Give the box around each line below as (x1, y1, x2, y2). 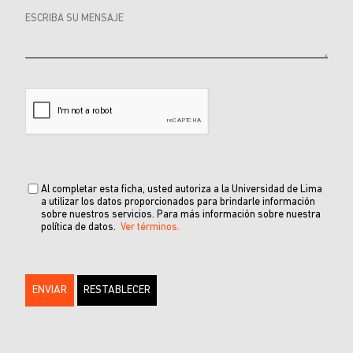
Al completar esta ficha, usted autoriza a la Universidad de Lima (41, 184, 322, 195)
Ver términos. (121, 222, 180, 232)
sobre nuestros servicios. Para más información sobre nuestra (41, 210, 321, 220)
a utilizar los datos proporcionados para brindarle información (41, 197, 315, 207)
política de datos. (41, 222, 121, 232)
